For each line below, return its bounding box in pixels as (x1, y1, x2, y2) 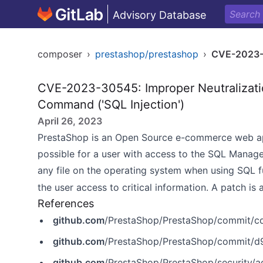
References (38, 197, 94, 210)
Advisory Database (113, 9, 206, 21)
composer (38, 48, 82, 60)
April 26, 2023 (38, 115, 102, 127)
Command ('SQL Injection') (38, 97, 184, 112)
